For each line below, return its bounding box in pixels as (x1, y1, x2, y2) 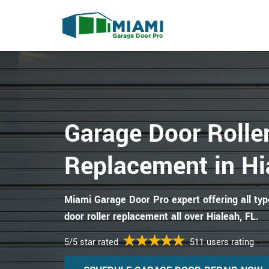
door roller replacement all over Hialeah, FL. (64, 209, 259, 223)
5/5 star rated (64, 235, 118, 249)
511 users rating (190, 235, 254, 249)
